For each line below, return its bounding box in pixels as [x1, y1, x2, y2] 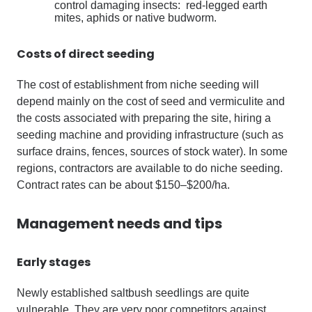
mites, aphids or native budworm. [54, 11, 217, 24]
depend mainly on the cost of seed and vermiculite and [17, 95, 285, 107]
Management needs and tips [17, 213, 222, 233]
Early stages [17, 253, 91, 270]
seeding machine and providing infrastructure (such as [17, 128, 283, 141]
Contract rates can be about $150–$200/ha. [17, 178, 230, 191]
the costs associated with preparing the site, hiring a [17, 111, 271, 124]
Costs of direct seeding [17, 45, 155, 62]
